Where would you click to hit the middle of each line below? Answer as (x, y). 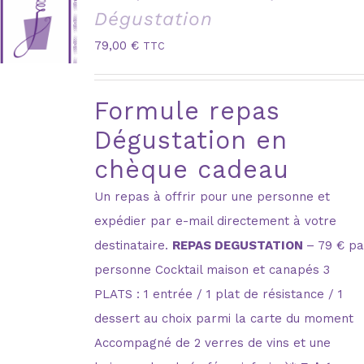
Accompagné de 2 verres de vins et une (213, 342)
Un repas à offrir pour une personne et (212, 196)
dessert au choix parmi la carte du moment (224, 318)
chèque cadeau (192, 169)
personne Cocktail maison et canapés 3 (212, 269)
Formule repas (188, 110)
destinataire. (134, 245)
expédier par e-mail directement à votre (216, 221)
